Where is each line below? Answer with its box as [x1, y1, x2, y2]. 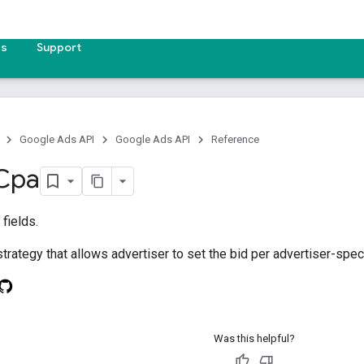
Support [37, 40, 81, 54]
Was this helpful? [214, 331, 295, 344]
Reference [211, 133, 259, 145]
